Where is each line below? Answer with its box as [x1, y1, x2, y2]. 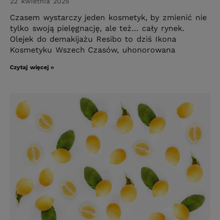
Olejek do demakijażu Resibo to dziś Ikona [10, 34, 176, 44]
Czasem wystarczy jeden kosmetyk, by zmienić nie [10, 12, 207, 22]
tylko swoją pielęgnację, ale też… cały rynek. [10, 23, 184, 33]
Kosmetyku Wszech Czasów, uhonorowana [10, 45, 175, 55]
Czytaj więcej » [10, 63, 55, 71]
